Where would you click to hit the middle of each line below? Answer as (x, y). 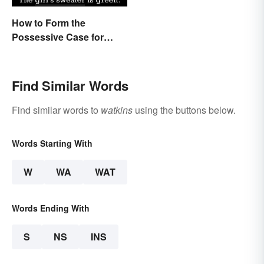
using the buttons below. (184, 110)
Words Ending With (51, 208)
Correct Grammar (50, 51)
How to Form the (49, 22)
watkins (117, 110)
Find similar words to (56, 110)
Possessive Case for (58, 37)
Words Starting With (52, 143)
